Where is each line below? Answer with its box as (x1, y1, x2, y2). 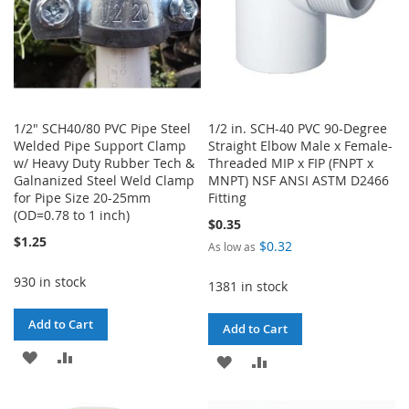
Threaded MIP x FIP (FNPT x (208, 153, 374, 172)
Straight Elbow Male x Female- (208, 136, 393, 154)
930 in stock (14, 272, 86, 290)
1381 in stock (208, 277, 288, 295)
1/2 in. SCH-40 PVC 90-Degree (208, 119, 388, 137)
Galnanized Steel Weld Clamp (14, 171, 194, 189)
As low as (208, 238, 257, 254)
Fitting (208, 188, 247, 206)
